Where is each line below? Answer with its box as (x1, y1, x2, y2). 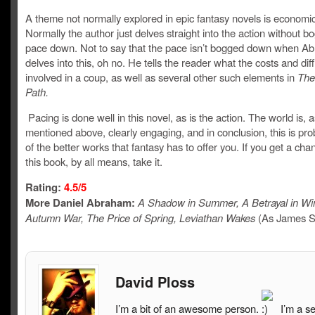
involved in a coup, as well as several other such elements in (25, 70, 297, 84)
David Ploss (115, 272, 195, 292)
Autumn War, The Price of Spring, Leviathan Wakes (25, 210, 255, 225)
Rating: (25, 179, 64, 195)
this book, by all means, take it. (25, 154, 162, 169)
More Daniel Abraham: (25, 195, 135, 210)
